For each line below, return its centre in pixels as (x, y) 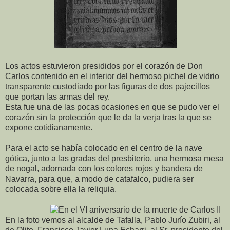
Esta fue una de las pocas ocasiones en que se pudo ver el (112, 107)
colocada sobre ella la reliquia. (61, 189)
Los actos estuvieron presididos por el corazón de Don (104, 66)
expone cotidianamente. (49, 127)
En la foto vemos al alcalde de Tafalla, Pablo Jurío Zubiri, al (113, 220)
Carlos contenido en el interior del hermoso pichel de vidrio (112, 76)
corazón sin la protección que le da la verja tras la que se (108, 117)
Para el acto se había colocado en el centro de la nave (104, 148)
